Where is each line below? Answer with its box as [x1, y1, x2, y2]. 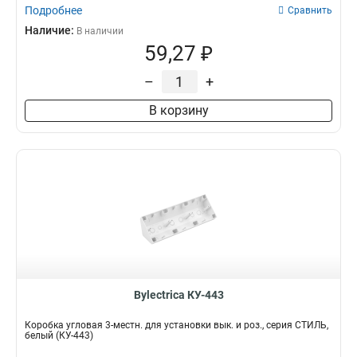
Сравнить [288, 5, 332, 16]
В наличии [76, 25, 124, 37]
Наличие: [25, 24, 76, 37]
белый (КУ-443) [25, 330, 93, 341]
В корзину [148, 103, 209, 118]
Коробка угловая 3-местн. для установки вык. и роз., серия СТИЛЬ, [25, 320, 328, 331]
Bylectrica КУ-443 [133, 288, 224, 301]
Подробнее [25, 4, 82, 17]
